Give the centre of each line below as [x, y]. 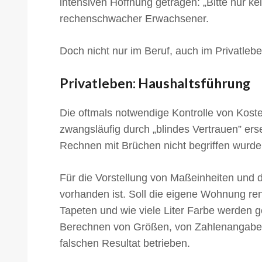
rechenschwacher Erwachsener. [134, 19]
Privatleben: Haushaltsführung [155, 83]
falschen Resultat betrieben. [125, 244]
